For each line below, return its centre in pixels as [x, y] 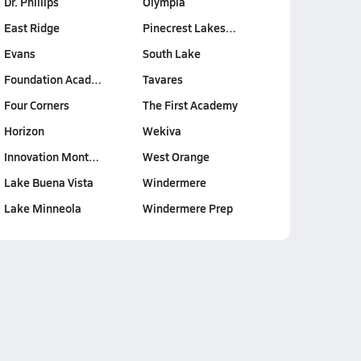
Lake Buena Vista [48, 182]
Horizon [24, 131]
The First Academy [190, 105]
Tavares [162, 79]
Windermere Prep [187, 208]
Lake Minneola [42, 208]
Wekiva [162, 131]
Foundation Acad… [52, 79]
